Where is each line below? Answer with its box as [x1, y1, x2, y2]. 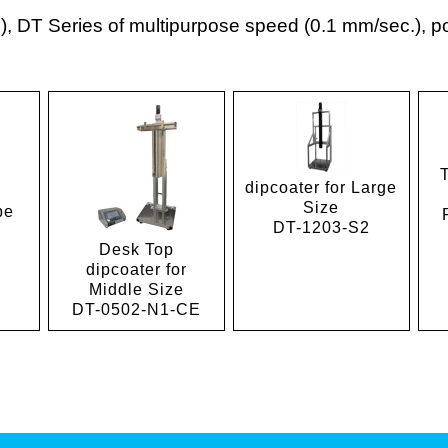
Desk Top [98, 241, 174, 259]
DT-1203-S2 [272, 219, 370, 237]
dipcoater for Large [245, 179, 398, 197]
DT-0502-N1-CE [71, 301, 201, 319]
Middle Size [88, 281, 184, 299]
